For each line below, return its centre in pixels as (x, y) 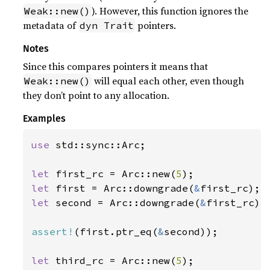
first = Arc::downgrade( (125, 188)
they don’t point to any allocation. (96, 96)
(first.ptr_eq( (116, 232)
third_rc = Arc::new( (116, 261)
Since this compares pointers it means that (116, 67)
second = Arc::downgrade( (128, 203)
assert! (53, 232)
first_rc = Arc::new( (116, 174)
